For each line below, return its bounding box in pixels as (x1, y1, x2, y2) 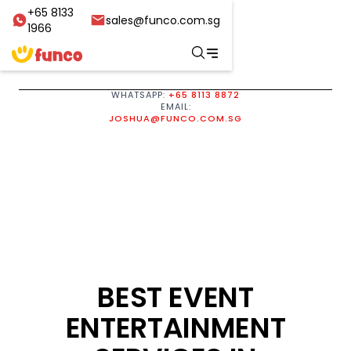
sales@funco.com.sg (106, 13, 221, 29)
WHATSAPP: (111, 89, 168, 101)
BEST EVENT (97, 277, 254, 317)
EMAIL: (160, 100, 191, 113)
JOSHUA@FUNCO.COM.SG (109, 112, 242, 125)
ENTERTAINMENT (65, 308, 286, 348)
